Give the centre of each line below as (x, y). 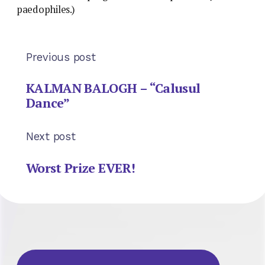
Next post (51, 137)
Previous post (61, 57)
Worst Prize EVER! (80, 167)
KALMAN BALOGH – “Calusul (113, 88)
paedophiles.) (46, 9)
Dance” (48, 103)
